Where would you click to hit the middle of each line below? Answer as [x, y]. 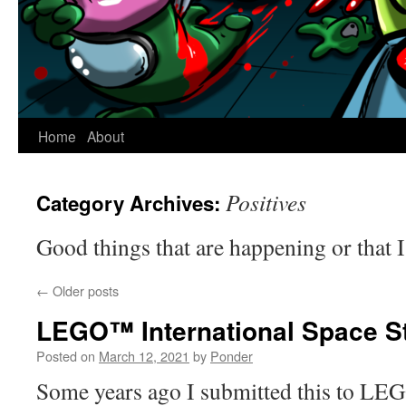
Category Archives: [131, 203]
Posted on [66, 356]
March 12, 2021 [144, 356]
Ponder [232, 356]
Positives [266, 202]
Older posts [84, 290]
